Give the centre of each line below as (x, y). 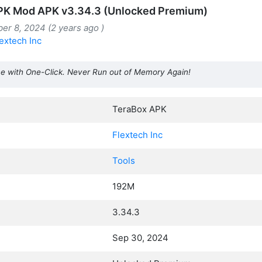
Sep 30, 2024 (140, 237)
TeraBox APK (139, 109)
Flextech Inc (137, 135)
